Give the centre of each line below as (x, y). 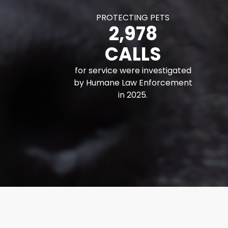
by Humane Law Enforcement (133, 83)
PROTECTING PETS (133, 18)
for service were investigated (133, 70)
